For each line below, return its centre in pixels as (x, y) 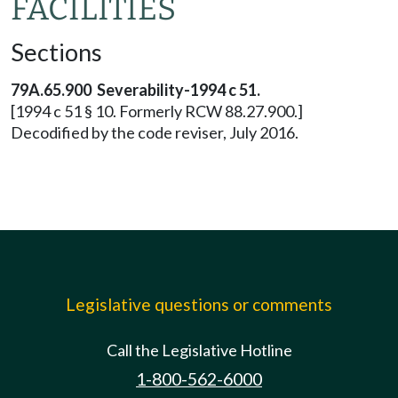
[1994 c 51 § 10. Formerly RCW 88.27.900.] (157, 111)
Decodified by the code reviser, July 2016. (155, 132)
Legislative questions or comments (199, 304)
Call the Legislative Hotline (199, 350)
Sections (56, 52)
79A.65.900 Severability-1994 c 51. (135, 90)
